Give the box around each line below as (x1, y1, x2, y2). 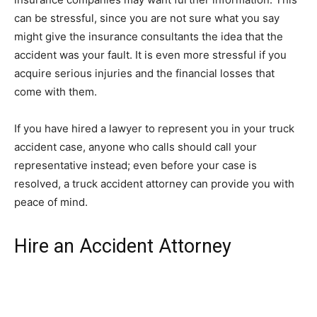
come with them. (14, 84, 100, 98)
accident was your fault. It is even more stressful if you (14, 47, 287, 62)
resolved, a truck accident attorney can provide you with (14, 176, 294, 190)
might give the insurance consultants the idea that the (14, 29, 283, 43)
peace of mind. (14, 195, 88, 209)
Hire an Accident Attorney (14, 234, 231, 258)
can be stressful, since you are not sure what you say (14, 11, 279, 25)
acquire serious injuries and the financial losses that (14, 66, 275, 80)
